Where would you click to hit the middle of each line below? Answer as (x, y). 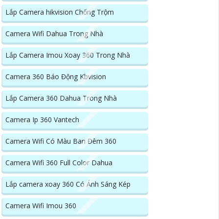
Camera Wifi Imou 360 (41, 206)
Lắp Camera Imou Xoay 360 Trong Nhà (68, 55)
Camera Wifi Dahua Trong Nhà (54, 34)
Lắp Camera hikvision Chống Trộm (60, 12)
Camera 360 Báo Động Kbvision (56, 77)
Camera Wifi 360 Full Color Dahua (59, 163)
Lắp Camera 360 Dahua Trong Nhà (61, 98)
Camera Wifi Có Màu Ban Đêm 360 (61, 141)
